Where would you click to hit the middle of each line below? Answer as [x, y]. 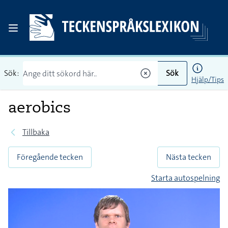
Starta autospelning [186, 178]
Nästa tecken [189, 157]
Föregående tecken [50, 157]
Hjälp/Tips [208, 79]
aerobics [39, 107]
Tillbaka [36, 132]
